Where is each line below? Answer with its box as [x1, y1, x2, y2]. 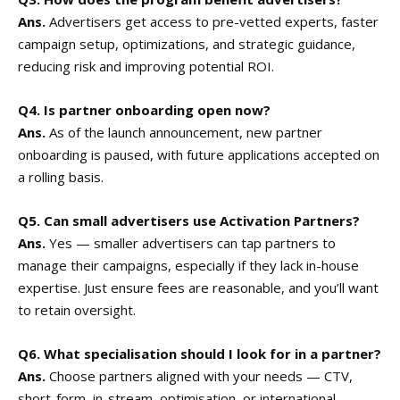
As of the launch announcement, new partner [46, 122, 322, 141]
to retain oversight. [18, 300, 136, 319]
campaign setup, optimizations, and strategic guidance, [18, 34, 355, 53]
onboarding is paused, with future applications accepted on [18, 145, 379, 163]
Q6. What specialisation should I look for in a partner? [18, 344, 381, 362]
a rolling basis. [18, 167, 104, 186]
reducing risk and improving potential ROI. [18, 56, 274, 75]
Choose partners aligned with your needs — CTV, [46, 366, 353, 385]
